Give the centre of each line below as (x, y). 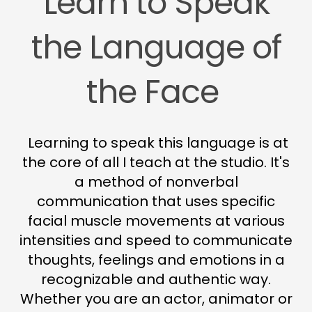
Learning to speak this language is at (156, 143)
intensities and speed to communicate (156, 241)
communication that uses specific (156, 202)
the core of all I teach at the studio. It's (156, 163)
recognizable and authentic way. (156, 280)
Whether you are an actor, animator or (156, 299)
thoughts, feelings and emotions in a (156, 260)
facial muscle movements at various (156, 221)
